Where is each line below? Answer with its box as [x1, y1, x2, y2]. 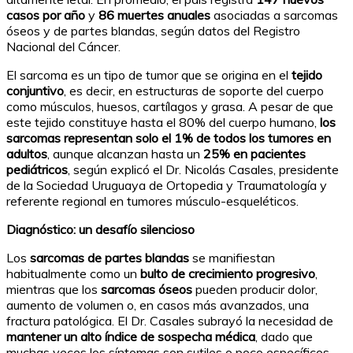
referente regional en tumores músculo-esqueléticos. [6, 193, 299, 210]
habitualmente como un [6, 266, 140, 282]
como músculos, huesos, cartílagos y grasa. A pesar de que [6, 98, 333, 115]
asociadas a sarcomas [210, 7, 338, 24]
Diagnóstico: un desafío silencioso [6, 221, 195, 238]
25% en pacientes [203, 146, 306, 162]
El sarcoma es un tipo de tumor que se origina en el [6, 67, 292, 84]
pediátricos [6, 162, 68, 178]
